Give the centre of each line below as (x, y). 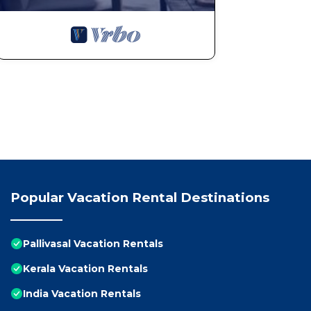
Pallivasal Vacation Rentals (93, 244)
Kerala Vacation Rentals (85, 269)
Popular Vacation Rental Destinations (140, 198)
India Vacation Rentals (82, 294)
